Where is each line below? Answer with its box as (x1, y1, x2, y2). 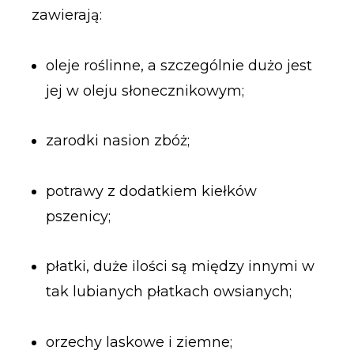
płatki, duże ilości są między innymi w (45, 258, 314, 276)
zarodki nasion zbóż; (45, 132, 190, 150)
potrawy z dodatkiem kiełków (45, 182, 257, 200)
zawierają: (31, 6, 102, 24)
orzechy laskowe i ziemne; (45, 333, 232, 351)
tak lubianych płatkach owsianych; (45, 283, 292, 301)
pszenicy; (45, 207, 111, 225)
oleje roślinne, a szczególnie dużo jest (45, 56, 312, 74)
